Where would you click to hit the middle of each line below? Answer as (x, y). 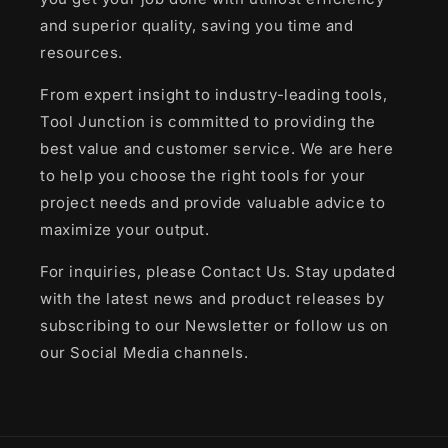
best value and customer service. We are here (217, 148)
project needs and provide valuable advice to (213, 202)
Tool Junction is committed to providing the (208, 121)
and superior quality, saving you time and (197, 25)
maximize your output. (125, 229)
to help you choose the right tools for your (203, 175)
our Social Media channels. (144, 352)
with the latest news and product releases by (212, 298)
